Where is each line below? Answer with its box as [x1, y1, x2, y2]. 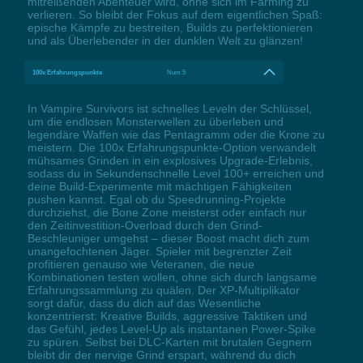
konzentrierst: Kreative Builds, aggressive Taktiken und [27, 310, 307, 323]
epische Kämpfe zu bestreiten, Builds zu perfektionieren [27, 21, 313, 35]
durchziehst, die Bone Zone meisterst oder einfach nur [27, 206, 306, 220]
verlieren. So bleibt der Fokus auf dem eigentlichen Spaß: [27, 8, 322, 22]
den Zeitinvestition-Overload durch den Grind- [27, 219, 263, 233]
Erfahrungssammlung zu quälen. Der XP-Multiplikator [27, 284, 300, 297]
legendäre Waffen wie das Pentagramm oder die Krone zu [27, 128, 325, 142]
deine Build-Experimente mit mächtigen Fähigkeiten [27, 180, 292, 194]
